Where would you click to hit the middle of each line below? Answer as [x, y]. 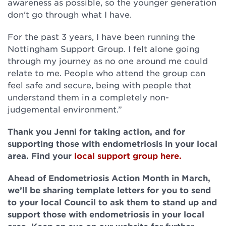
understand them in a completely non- [88, 97]
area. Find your [41, 155]
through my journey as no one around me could [108, 61]
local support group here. [128, 155]
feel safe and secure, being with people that [100, 85]
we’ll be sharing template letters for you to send [109, 190]
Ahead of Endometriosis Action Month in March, [109, 178]
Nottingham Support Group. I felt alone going [104, 48]
